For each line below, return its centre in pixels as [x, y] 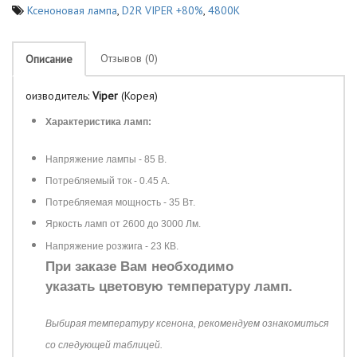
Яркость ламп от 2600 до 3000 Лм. [123, 224]
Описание [49, 59]
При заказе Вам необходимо [139, 267]
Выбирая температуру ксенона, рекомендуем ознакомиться [187, 324]
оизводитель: [59, 96]
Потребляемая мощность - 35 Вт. [120, 202]
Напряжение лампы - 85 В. [106, 159]
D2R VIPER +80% [163, 10]
